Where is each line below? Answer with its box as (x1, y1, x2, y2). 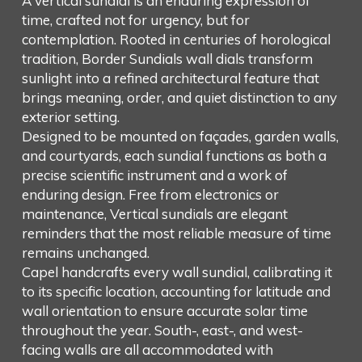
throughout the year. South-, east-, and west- (21, 322, 303, 339)
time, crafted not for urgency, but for (21, 11, 250, 29)
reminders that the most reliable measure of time (21, 225, 331, 242)
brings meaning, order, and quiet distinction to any (21, 89, 337, 107)
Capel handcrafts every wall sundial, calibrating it (21, 263, 332, 281)
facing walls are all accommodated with (21, 341, 273, 359)
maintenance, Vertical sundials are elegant (21, 205, 288, 223)
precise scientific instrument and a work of (21, 166, 288, 184)
